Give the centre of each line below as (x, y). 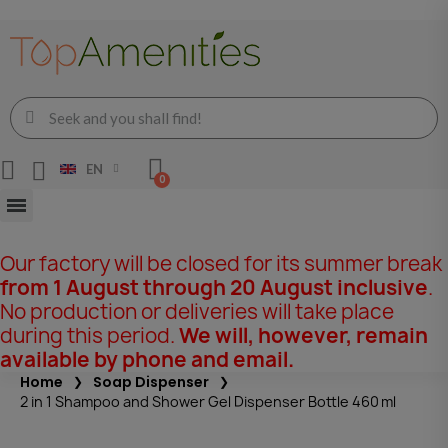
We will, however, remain (303, 335)
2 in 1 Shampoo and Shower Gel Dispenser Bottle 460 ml (208, 401)
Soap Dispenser (151, 381)
